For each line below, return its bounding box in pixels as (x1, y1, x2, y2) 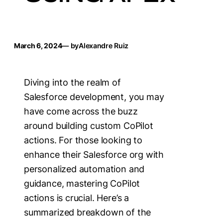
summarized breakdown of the (24, 207, 151, 218)
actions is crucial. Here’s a (24, 192, 129, 203)
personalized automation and (24, 163, 145, 174)
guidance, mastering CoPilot (24, 178, 140, 189)
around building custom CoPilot (24, 120, 153, 131)
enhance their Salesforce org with (24, 149, 164, 160)
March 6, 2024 (14, 41, 62, 50)
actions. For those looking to (24, 134, 142, 145)
